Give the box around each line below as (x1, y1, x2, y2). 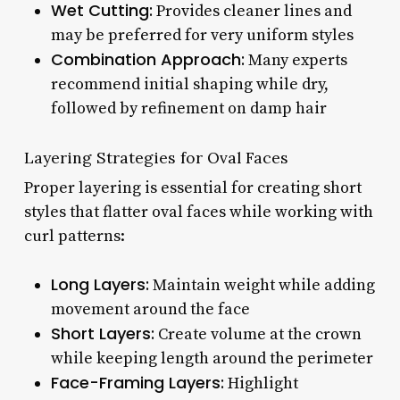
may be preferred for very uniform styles (50, 24, 354, 46)
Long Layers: (50, 272, 149, 296)
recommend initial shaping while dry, (50, 73, 329, 95)
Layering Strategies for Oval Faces (23, 146, 288, 168)
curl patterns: (23, 225, 125, 246)
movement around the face (50, 298, 250, 320)
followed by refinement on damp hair (50, 97, 327, 119)
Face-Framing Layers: (50, 371, 224, 394)
